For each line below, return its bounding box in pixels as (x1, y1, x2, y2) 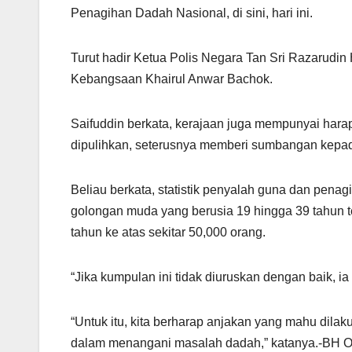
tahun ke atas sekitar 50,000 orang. (71, 225, 266, 239)
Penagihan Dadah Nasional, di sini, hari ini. (71, 5, 313, 20)
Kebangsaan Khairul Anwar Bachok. (71, 71, 273, 86)
